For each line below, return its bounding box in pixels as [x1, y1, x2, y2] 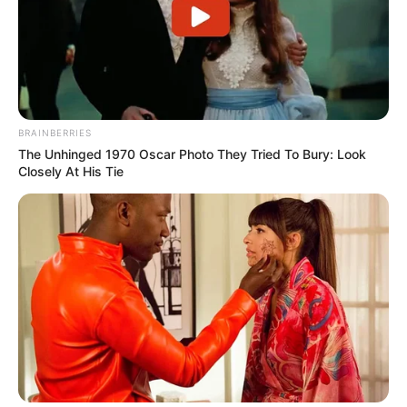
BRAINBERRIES [18, 126, 92, 138]
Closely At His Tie [18, 163, 124, 179]
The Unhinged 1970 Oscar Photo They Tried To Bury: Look [18, 145, 366, 162]
